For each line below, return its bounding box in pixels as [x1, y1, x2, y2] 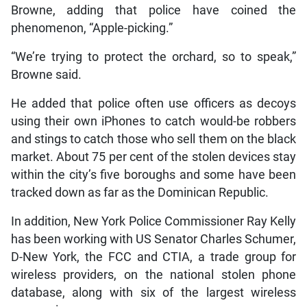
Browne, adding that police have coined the [10, 3, 297, 17]
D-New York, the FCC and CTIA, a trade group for [10, 249, 297, 264]
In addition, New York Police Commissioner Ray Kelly [10, 214, 297, 228]
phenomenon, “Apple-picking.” [10, 21, 173, 35]
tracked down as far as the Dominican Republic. [10, 185, 269, 199]
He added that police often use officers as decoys [10, 96, 297, 110]
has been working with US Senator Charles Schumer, [10, 232, 297, 246]
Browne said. [10, 67, 82, 82]
